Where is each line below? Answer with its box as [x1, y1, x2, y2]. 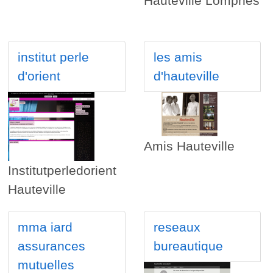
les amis [153, 50, 202, 65]
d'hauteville [153, 69, 219, 83]
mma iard [18, 220, 73, 235]
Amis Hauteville [143, 139, 235, 154]
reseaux [153, 220, 200, 235]
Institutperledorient [8, 163, 117, 178]
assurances [18, 239, 86, 253]
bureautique [153, 239, 223, 253]
